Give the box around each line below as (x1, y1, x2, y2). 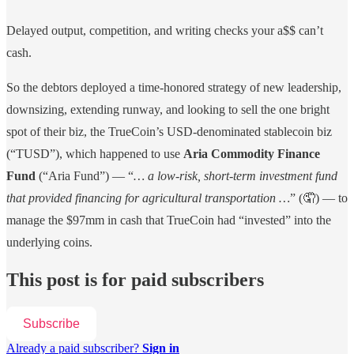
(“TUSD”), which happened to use (6, 147, 183, 161)
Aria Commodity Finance (183, 147, 320, 161)
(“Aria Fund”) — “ (36, 169, 134, 183)
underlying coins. (6, 235, 92, 250)
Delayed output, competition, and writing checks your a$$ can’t (6, 24, 323, 38)
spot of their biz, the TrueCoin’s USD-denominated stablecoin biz (6, 125, 332, 139)
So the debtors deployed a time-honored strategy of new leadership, (6, 81, 341, 95)
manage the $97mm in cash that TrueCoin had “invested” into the (6, 213, 331, 228)
